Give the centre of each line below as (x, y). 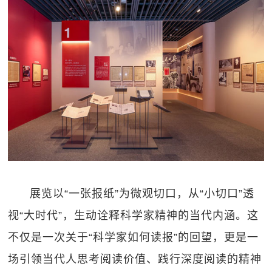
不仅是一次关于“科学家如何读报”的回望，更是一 (134, 237)
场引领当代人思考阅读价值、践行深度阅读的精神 (135, 259)
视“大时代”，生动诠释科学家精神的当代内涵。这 (134, 215)
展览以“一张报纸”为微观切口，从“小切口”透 (142, 193)
